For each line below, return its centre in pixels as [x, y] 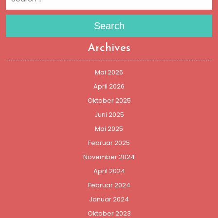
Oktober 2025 [109, 101]
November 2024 [109, 157]
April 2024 [109, 171]
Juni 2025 [109, 115]
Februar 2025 [109, 143]
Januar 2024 [109, 200]
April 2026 [109, 87]
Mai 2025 [109, 129]
